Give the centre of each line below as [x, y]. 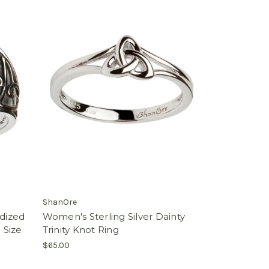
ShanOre [59, 202]
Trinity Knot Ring [80, 229]
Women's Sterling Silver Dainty [114, 216]
